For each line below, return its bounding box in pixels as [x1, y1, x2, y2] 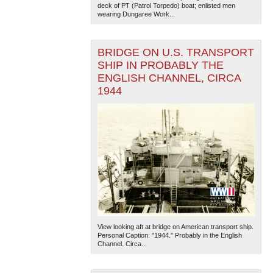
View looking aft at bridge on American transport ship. [97, 222, 253, 230]
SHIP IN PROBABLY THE [97, 58, 224, 71]
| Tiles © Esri [218, 100, 258, 110]
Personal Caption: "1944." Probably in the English [97, 231, 242, 239]
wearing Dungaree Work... [97, 10, 175, 18]
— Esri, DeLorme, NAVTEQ [93, 110, 175, 120]
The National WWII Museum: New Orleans [93, 100, 219, 110]
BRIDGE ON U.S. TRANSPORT [97, 46, 254, 58]
